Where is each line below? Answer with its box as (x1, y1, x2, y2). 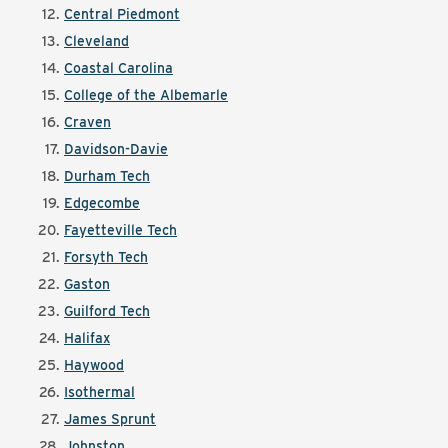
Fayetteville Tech (64, 222, 177, 238)
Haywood (64, 357, 124, 373)
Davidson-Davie (64, 141, 168, 157)
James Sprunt (64, 411, 156, 427)
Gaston (64, 276, 110, 292)
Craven (64, 114, 111, 130)
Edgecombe (64, 195, 140, 211)
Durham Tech (64, 168, 150, 184)
